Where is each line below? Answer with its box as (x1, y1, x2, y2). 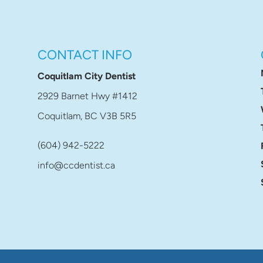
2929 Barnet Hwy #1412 (37, 90, 137, 102)
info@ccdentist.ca (37, 160, 115, 171)
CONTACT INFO (37, 47, 132, 63)
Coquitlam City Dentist (37, 70, 136, 82)
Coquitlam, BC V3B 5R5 (37, 110, 136, 122)
